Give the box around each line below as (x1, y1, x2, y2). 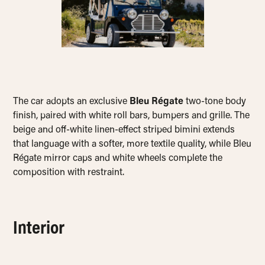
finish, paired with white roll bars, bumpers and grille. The (13, 111, 250, 121)
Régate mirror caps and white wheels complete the (13, 154, 223, 164)
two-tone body (183, 97, 247, 107)
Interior (13, 219, 65, 239)
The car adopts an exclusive (13, 97, 130, 107)
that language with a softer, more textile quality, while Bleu (13, 140, 252, 150)
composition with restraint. (13, 168, 125, 178)
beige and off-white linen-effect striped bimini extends (13, 125, 235, 135)
